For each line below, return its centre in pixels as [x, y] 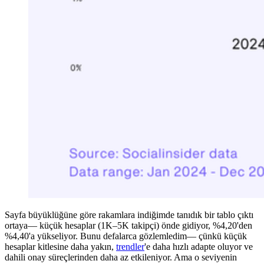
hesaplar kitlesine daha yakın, [60, 247]
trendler [130, 247]
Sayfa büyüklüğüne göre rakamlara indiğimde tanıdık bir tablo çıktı [129, 215]
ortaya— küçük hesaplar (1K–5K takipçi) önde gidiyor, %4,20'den [128, 226]
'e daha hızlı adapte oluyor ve [199, 247]
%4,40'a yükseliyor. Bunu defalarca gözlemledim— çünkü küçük [126, 236]
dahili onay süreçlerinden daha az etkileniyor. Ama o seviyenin [121, 258]
